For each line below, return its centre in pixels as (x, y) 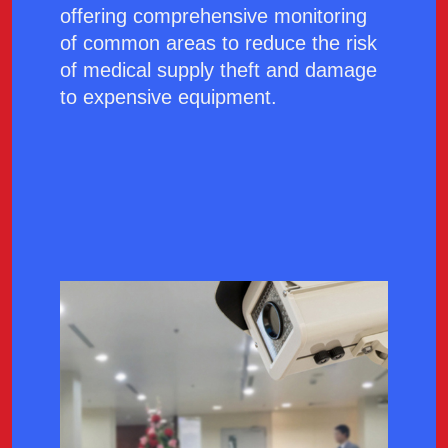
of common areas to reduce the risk (218, 43)
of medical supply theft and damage (218, 70)
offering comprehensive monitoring (213, 16)
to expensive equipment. (168, 97)
